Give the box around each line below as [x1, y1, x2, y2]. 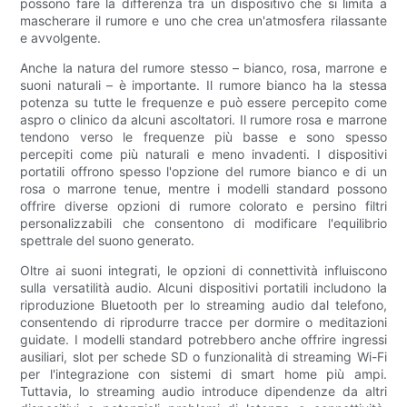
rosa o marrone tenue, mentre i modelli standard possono [20, 181, 387, 197]
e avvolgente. [20, 30, 102, 46]
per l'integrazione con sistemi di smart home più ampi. [20, 366, 387, 382]
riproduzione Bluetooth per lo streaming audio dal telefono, [20, 297, 387, 313]
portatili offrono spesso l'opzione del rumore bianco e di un [20, 164, 387, 180]
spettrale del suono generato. [20, 233, 195, 249]
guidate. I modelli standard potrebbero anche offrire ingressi [20, 332, 387, 348]
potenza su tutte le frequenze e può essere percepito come [20, 94, 387, 111]
